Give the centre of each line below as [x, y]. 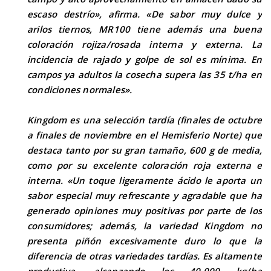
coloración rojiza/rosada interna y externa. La [145, 44]
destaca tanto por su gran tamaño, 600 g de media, [145, 150]
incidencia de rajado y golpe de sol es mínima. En [145, 59]
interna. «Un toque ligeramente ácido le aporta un [145, 180]
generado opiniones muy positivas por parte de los [145, 211]
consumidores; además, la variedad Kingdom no [145, 226]
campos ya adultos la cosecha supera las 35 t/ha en [145, 74]
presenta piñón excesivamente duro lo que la [145, 241]
